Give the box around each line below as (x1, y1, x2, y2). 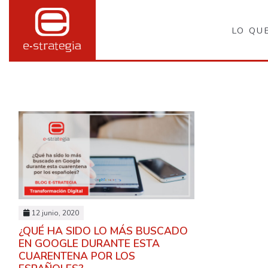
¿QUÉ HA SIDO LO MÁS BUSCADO (19, 224, 188, 239)
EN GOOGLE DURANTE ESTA (19, 236, 160, 251)
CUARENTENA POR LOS (19, 249, 135, 264)
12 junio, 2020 (32, 208, 79, 218)
